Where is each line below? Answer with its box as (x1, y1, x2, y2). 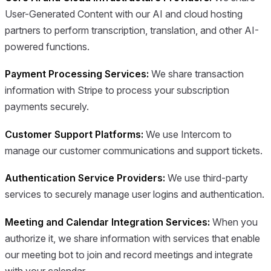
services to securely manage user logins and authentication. (5, 188, 264, 201)
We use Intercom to (143, 128, 232, 140)
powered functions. (5, 40, 90, 53)
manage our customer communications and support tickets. (5, 144, 263, 157)
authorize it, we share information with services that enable (5, 232, 260, 244)
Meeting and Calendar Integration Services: (5, 215, 210, 228)
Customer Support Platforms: (5, 128, 143, 140)
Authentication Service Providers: (5, 172, 165, 184)
